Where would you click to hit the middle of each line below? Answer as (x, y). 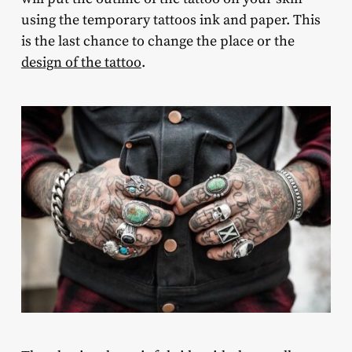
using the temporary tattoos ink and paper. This (170, 20)
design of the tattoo (81, 63)
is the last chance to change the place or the (158, 42)
